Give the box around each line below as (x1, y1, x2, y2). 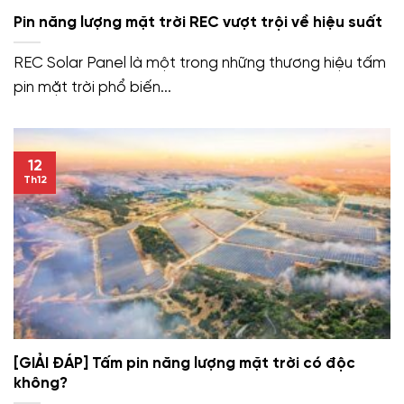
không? (14, 374, 68, 391)
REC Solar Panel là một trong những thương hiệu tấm (14, 54, 386, 71)
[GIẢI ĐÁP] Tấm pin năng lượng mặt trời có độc (14, 354, 355, 372)
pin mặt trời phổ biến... (14, 78, 171, 96)
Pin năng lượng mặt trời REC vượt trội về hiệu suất (14, 14, 382, 31)
